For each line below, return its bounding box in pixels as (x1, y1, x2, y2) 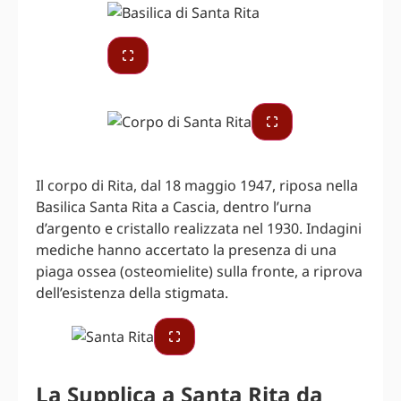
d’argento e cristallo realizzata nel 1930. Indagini (36, 218, 362, 239)
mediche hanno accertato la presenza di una (36, 240, 337, 260)
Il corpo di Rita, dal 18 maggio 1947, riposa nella (36, 175, 358, 196)
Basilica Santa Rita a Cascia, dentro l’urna (36, 197, 311, 218)
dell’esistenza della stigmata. (36, 283, 228, 303)
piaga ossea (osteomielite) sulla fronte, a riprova (36, 261, 363, 282)
